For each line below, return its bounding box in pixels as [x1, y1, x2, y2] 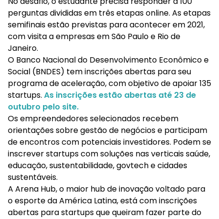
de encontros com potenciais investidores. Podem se [8, 136, 211, 148]
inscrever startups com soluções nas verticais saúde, [8, 148, 210, 160]
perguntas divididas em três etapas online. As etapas [8, 7, 211, 19]
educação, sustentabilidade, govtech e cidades [8, 160, 187, 172]
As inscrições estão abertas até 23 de [44, 89, 196, 101]
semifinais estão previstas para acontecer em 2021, [8, 19, 205, 31]
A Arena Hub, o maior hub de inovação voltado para [8, 183, 205, 195]
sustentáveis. [8, 172, 58, 183]
